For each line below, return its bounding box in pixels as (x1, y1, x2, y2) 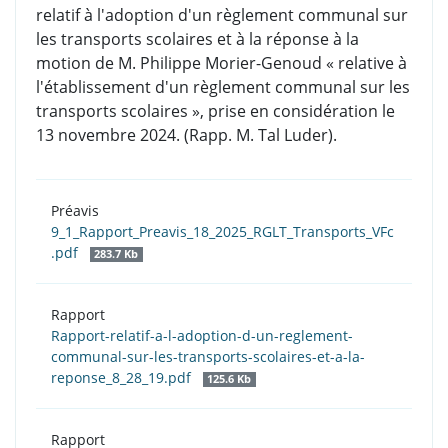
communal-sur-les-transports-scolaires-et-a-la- (51, 347, 365, 367)
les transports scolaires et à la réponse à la (36, 28, 359, 51)
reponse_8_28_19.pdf (51, 368, 195, 388)
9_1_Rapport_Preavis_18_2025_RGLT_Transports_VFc (51, 222, 394, 242)
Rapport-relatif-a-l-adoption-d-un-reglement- (51, 326, 353, 346)
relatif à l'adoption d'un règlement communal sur (36, 4, 408, 27)
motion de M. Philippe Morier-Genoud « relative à (36, 52, 407, 75)
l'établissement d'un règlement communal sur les (36, 76, 410, 99)
